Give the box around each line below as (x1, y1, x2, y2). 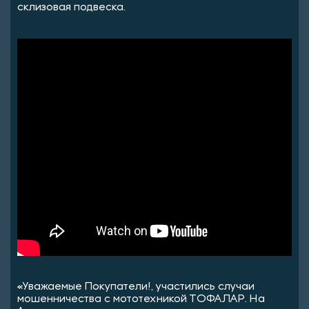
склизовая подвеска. (17, 2, 126, 12)
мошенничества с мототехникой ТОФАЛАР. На (17, 294, 265, 304)
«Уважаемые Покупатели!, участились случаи (17, 281, 255, 292)
